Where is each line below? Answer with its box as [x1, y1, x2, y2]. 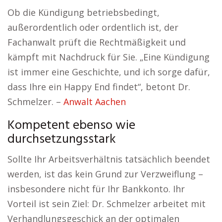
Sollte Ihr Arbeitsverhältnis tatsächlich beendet [7, 153, 210, 166]
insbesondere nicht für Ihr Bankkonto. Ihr [7, 183, 185, 195]
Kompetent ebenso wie [7, 115, 135, 136]
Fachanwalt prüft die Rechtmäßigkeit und [7, 36, 186, 49]
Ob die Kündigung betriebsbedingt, [7, 6, 160, 19]
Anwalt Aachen [63, 96, 126, 108]
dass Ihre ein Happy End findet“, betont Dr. [7, 81, 190, 93]
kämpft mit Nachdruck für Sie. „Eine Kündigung [7, 51, 210, 63]
